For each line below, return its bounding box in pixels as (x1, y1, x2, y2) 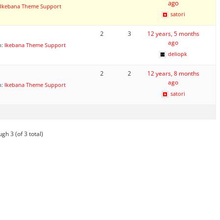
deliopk (168, 50, 188, 57)
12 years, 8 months (147, 69, 199, 78)
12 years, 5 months (147, 29, 199, 38)
